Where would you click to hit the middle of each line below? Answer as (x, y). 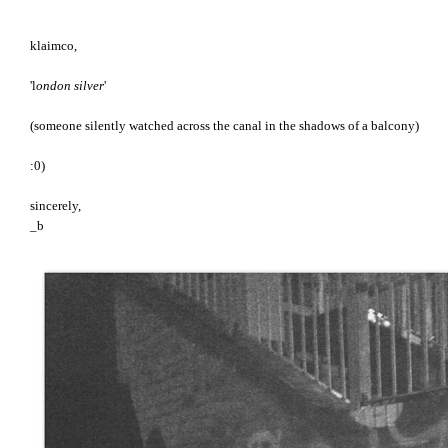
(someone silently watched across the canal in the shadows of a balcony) (224, 126)
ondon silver (70, 86)
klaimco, (53, 46)
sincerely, (55, 206)
